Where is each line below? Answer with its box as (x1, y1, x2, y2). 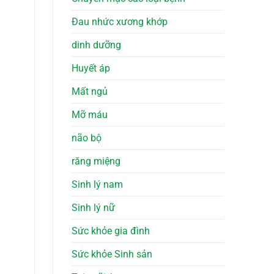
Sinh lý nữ (72, 202, 115, 214)
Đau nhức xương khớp (72, 16, 168, 28)
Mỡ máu (72, 109, 108, 121)
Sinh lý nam (72, 179, 123, 191)
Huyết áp (72, 62, 110, 75)
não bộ (72, 132, 102, 144)
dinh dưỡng (72, 39, 121, 51)
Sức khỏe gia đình (72, 225, 150, 237)
